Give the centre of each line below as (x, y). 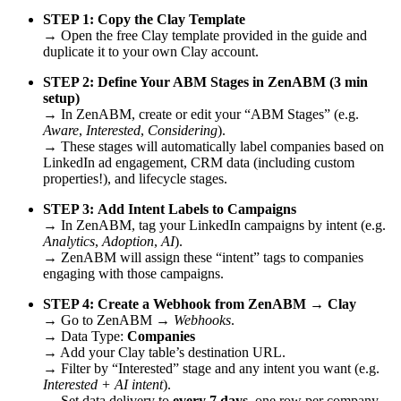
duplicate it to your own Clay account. (151, 52)
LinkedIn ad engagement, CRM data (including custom (199, 163)
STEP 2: (68, 82)
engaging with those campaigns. (133, 274)
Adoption (128, 242)
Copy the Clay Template (171, 20)
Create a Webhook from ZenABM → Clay (227, 304)
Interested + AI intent (103, 385)
